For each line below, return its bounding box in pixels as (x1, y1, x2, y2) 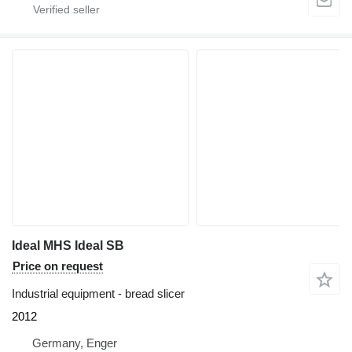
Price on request (13, 259, 103, 273)
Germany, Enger (32, 336, 117, 350)
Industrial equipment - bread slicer (12, 287, 185, 301)
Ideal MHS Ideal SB (12, 239, 124, 253)
